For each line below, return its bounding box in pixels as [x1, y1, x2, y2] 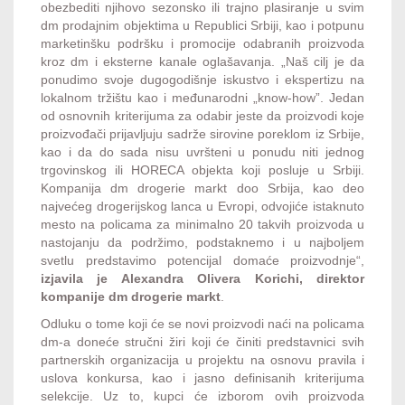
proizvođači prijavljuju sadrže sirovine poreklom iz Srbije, [41, 126, 364, 141]
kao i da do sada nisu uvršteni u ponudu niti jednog [41, 144, 364, 159]
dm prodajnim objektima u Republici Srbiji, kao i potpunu [41, 17, 364, 33]
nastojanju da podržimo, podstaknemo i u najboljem [41, 234, 364, 250]
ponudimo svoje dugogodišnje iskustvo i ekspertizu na [41, 71, 364, 87]
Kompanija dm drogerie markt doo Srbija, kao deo [41, 180, 364, 195]
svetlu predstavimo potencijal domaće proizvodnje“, [41, 252, 364, 268]
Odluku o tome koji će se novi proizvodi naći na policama [41, 316, 364, 331]
